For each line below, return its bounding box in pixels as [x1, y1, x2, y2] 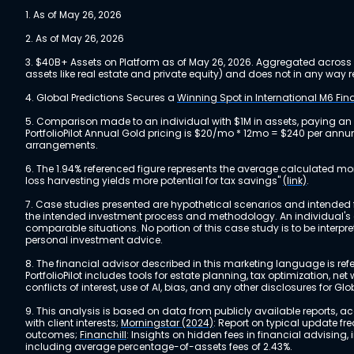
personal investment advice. [25, 233, 163, 247]
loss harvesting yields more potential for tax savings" [25, 174, 283, 187]
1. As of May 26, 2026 [25, 8, 122, 21]
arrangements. [25, 138, 98, 152]
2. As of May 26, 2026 [25, 32, 124, 45]
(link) [283, 174, 307, 187]
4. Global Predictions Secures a [25, 91, 177, 104]
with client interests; [25, 316, 121, 330]
